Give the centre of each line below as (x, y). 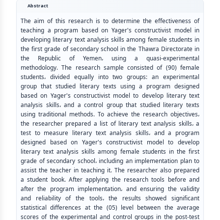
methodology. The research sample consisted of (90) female (110, 68)
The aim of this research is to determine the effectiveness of (110, 21)
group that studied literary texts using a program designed (110, 86)
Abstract (38, 6)
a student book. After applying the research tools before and (110, 179)
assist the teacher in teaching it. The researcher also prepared (110, 170)
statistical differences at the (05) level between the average (110, 207)
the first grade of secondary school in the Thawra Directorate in (110, 49)
